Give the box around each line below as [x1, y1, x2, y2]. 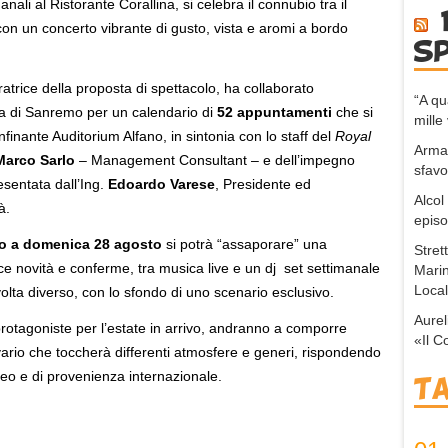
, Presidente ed [215, 176, 311, 192]
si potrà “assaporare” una [162, 236, 327, 252]
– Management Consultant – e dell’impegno [75, 152, 355, 168]
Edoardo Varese [108, 176, 215, 192]
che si [336, 104, 373, 120]
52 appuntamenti [217, 104, 336, 120]
